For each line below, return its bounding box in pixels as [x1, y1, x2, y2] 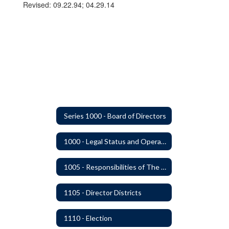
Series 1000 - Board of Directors [64, 111, 166, 120]
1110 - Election [64, 213, 112, 222]
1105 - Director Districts [64, 188, 142, 197]
